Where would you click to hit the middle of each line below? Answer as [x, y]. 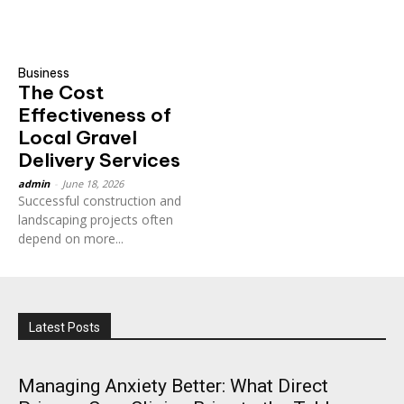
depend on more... [71, 238]
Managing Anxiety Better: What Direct [173, 386]
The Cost [61, 92]
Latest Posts [64, 327]
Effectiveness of [95, 115]
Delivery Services [99, 160]
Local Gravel [78, 137]
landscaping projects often [96, 219]
